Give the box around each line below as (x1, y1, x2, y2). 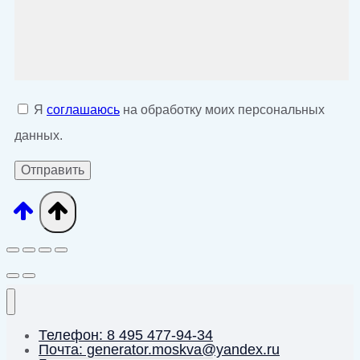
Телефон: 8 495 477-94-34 (39, 326, 213, 343)
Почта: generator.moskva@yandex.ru (39, 341, 280, 358)
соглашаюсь (47, 102, 120, 117)
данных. (14, 128, 63, 142)
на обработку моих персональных (120, 102, 325, 117)
